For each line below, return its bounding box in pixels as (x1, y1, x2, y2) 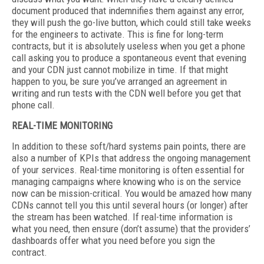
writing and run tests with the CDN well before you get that (12, 87, 241, 99)
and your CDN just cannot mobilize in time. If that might (12, 64, 228, 75)
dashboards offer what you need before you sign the (12, 235, 215, 246)
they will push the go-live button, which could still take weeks (12, 16, 251, 28)
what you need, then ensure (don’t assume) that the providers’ (12, 223, 250, 235)
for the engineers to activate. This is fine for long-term (12, 28, 223, 40)
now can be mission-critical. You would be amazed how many (12, 187, 252, 199)
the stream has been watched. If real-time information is (12, 211, 233, 223)
